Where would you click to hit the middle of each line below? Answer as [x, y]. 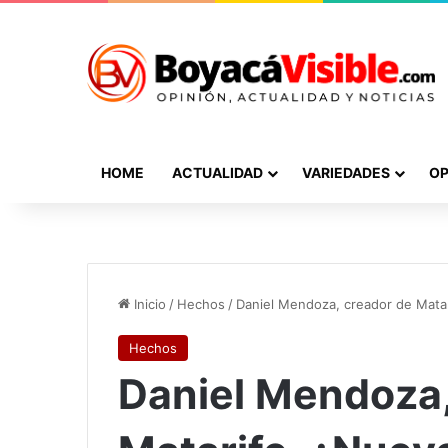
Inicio [148, 303]
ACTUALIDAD [217, 172]
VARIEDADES [346, 172]
